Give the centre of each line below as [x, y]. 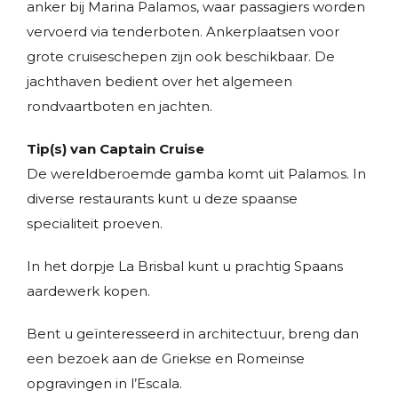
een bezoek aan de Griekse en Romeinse [166, 358]
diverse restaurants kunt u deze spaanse [162, 199]
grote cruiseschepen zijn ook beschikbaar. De [181, 56]
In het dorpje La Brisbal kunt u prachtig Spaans [185, 266]
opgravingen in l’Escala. [104, 383]
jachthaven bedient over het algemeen [159, 81]
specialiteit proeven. [95, 223]
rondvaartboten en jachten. [119, 106]
